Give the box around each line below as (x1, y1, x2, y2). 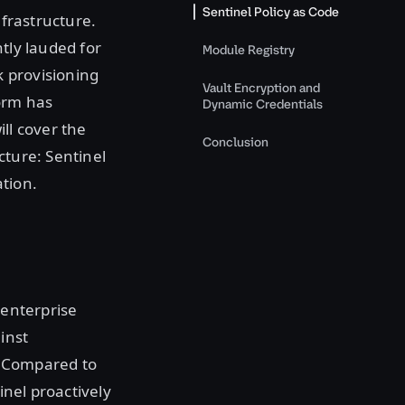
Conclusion (202, 134, 268, 151)
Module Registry (202, 42, 295, 59)
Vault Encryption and (202, 80, 320, 97)
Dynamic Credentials (202, 96, 323, 113)
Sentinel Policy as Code (202, 4, 339, 21)
